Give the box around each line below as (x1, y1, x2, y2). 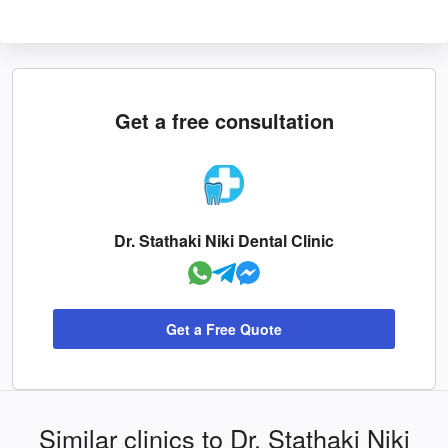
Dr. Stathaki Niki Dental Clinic (114, 228, 334, 252)
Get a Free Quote (166, 318, 282, 339)
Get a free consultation (114, 105, 334, 135)
